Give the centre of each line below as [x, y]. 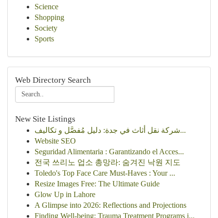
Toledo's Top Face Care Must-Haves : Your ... [105, 173]
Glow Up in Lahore [65, 194]
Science [46, 7]
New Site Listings [45, 119]
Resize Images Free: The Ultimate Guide [97, 184]
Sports [44, 39]
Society [46, 28]
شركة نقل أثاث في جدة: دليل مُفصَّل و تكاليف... [183, 130]
